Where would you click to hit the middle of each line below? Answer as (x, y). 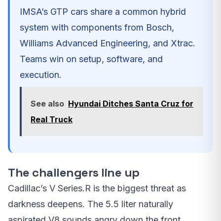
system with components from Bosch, (97, 28)
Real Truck (52, 120)
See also (47, 104)
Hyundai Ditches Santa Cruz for (131, 104)
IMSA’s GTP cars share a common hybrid (103, 12)
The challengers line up (74, 173)
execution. (41, 75)
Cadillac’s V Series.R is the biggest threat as (97, 188)
